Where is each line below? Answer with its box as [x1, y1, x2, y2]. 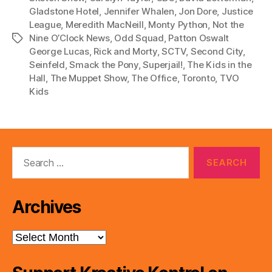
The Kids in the [187, 59, 252, 70]
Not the [212, 19, 244, 30]
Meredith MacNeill [65, 19, 144, 30]
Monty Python [148, 19, 208, 30]
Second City [190, 46, 243, 57]
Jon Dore [178, 5, 217, 17]
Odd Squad [114, 32, 164, 44]
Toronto [182, 72, 216, 84]
